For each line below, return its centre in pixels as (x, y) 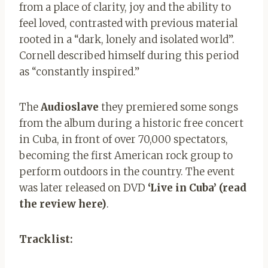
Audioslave (70, 107)
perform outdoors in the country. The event (127, 172)
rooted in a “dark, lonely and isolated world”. (127, 40)
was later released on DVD (83, 188)
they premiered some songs (168, 107)
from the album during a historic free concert (131, 124)
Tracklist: (46, 240)
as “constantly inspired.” (79, 72)
